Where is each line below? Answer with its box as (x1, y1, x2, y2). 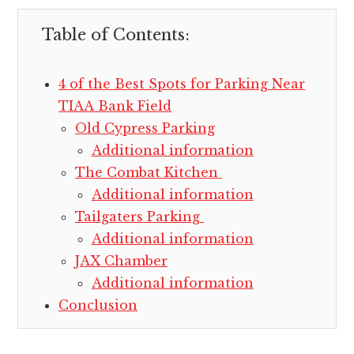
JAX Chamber (74, 253, 168, 269)
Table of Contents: (42, 25, 190, 45)
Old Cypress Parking (74, 120, 215, 137)
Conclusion (58, 297, 138, 314)
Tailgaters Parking (74, 209, 204, 225)
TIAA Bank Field (58, 98, 172, 115)
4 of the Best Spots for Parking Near (58, 76, 306, 92)
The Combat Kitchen (74, 164, 222, 181)
